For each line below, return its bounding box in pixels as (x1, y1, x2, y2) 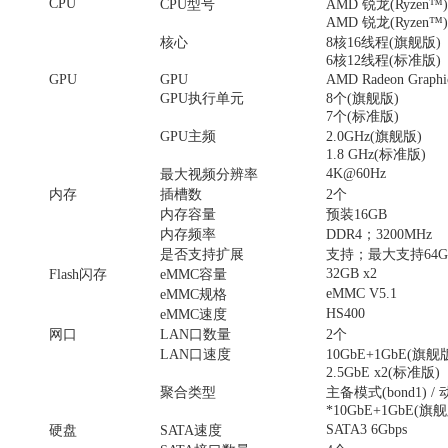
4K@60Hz (326, 165, 386, 181)
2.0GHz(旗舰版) (326, 128, 422, 144)
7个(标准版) (326, 108, 399, 124)
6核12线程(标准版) (326, 52, 441, 68)
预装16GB (326, 206, 387, 222)
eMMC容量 (160, 266, 227, 282)
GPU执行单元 (160, 90, 244, 106)
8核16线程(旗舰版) (326, 34, 441, 50)
